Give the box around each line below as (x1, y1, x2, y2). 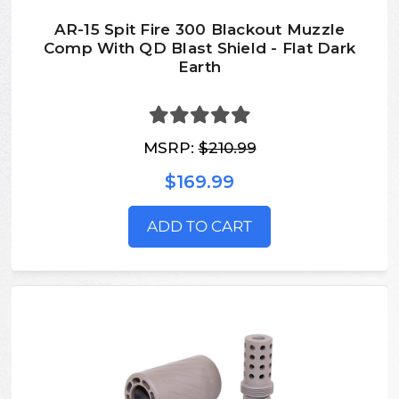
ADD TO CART (147, 216, 252, 235)
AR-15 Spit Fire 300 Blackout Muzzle (53, 20, 346, 39)
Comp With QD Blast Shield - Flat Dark (43, 39, 356, 58)
